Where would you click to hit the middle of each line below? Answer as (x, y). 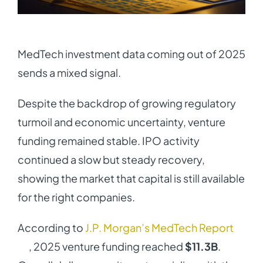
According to (51, 227)
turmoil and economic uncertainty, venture (121, 122)
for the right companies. (76, 197)
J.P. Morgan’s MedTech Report (159, 227)
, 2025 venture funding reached (107, 246)
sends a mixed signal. (69, 72)
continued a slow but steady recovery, (111, 159)
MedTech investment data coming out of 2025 (131, 53)
